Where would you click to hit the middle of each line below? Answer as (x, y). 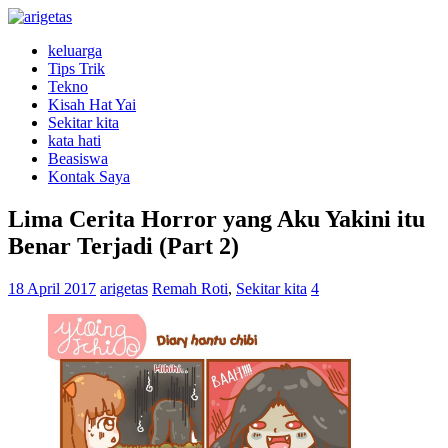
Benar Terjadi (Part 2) (123, 245)
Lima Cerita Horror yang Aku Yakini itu (216, 218)
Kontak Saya (89, 176)
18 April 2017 (52, 288)
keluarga (75, 50)
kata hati (74, 140)
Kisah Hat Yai (92, 104)
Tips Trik (76, 68)
